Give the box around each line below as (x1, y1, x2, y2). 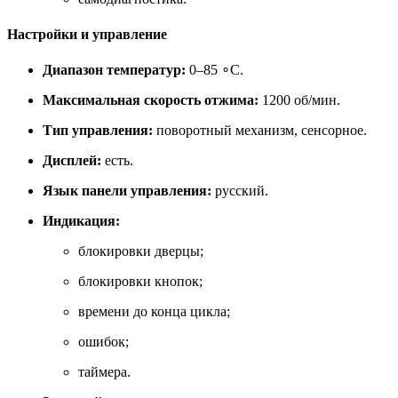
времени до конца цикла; (78, 303, 230, 319)
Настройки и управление (7, 26, 167, 42)
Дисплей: (43, 152, 101, 168)
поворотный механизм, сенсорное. (153, 122, 367, 138)
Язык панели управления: (43, 182, 211, 198)
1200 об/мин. (259, 92, 340, 107)
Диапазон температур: (43, 61, 186, 77)
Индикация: (43, 212, 120, 228)
